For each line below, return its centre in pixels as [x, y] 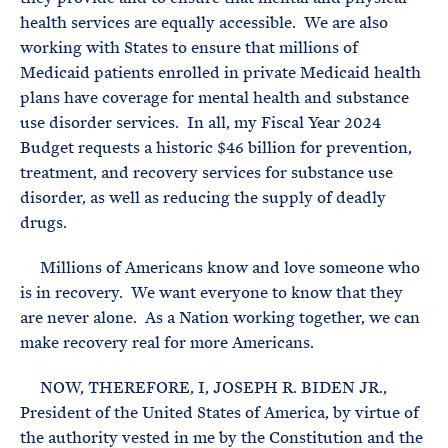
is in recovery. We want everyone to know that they [211, 292]
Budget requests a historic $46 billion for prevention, [216, 147]
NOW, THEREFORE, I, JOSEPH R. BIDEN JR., [203, 387]
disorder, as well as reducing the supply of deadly [203, 197]
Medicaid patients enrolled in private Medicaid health [220, 72]
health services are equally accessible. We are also [204, 22]
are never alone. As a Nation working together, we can [220, 317]
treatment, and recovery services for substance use [206, 172]
